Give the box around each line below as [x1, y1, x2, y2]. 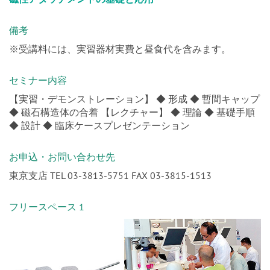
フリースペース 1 [9, 200, 84, 213]
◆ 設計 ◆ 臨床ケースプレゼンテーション [9, 119, 190, 131]
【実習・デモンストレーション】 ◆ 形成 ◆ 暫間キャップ [9, 92, 260, 105]
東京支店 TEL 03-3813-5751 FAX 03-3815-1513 [9, 169, 212, 181]
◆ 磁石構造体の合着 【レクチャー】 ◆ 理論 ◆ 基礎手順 [9, 105, 255, 118]
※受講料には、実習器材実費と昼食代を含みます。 [9, 42, 231, 55]
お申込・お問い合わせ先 [9, 150, 115, 163]
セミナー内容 [9, 74, 67, 86]
